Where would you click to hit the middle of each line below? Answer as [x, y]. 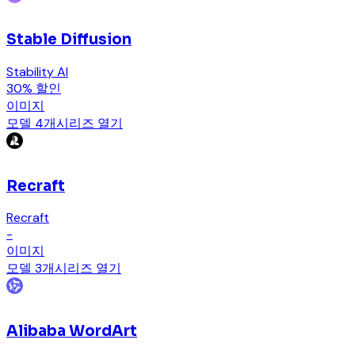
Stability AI [37, 71]
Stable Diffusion [69, 40]
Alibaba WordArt [72, 331]
